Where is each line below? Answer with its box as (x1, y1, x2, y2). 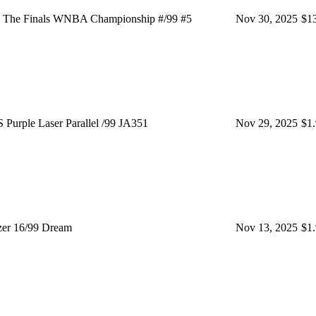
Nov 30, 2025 (236, 12, 298, 25)
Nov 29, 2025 (236, 116, 298, 129)
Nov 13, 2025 (236, 221, 298, 233)
